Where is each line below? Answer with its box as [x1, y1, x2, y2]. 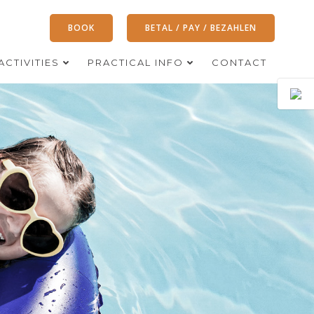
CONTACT [212, 57, 267, 68]
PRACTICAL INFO [88, 57, 184, 68]
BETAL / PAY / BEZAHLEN [145, 22, 257, 34]
